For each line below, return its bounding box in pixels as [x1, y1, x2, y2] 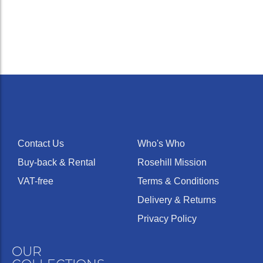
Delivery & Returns [137, 195, 216, 205]
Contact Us [18, 139, 64, 149]
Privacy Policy [137, 214, 197, 224]
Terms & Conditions [137, 176, 219, 187]
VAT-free [18, 176, 53, 187]
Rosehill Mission [137, 157, 207, 168]
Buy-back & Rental [18, 157, 96, 168]
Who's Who [137, 139, 185, 149]
